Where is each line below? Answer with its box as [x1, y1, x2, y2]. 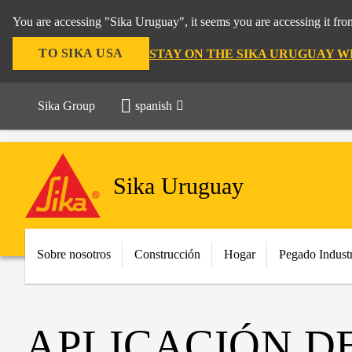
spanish [135, 99, 172, 112]
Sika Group [38, 99, 95, 112]
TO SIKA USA [38, 46, 123, 60]
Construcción [134, 247, 200, 261]
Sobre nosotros [37, 247, 111, 261]
